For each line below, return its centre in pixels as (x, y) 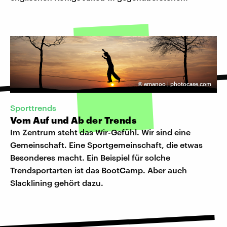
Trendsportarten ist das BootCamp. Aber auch (99, 170)
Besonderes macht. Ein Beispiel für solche (90, 158)
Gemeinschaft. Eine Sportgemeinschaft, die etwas (106, 145)
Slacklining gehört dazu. (57, 183)
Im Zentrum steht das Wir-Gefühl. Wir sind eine (100, 132)
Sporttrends (33, 108)
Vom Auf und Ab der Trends (73, 120)
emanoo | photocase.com (178, 84)
